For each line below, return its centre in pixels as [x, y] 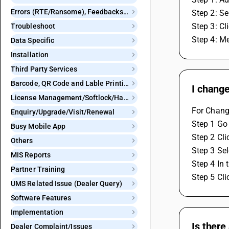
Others [22, 141]
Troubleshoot [33, 26]
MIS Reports [31, 155]
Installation [30, 55]
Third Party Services [44, 69]
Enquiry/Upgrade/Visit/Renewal [63, 112]
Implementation [37, 212]
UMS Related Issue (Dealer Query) [66, 184]
